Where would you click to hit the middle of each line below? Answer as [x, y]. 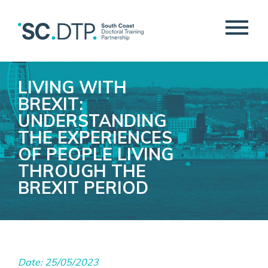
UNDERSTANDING [92, 121]
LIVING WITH [72, 87]
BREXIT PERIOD [83, 188]
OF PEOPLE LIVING [96, 154]
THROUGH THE [82, 171]
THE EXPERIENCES [95, 137]
